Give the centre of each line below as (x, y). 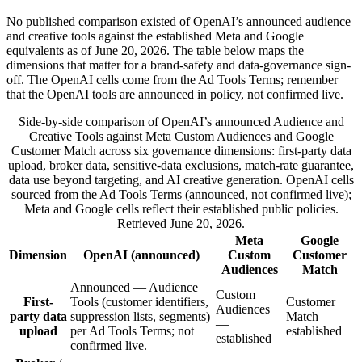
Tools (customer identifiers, (139, 301)
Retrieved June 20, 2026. (181, 223)
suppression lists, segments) (140, 316)
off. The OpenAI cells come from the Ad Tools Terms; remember (172, 79)
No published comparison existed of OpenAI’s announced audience (179, 21)
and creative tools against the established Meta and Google (155, 36)
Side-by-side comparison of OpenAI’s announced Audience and (181, 121)
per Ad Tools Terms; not (132, 330)
